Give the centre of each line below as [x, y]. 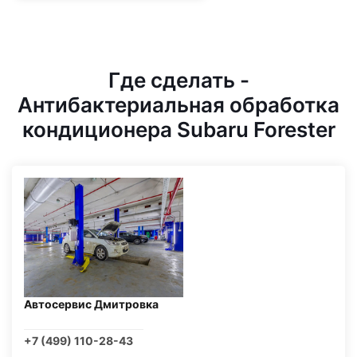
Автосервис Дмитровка [91, 304]
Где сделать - [178, 80]
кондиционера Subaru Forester [178, 129]
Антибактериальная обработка [178, 105]
